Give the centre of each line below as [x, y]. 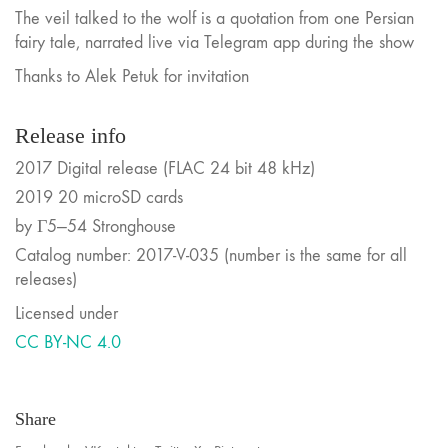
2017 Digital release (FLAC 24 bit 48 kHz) [165, 168]
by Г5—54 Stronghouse [95, 226]
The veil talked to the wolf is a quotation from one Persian [214, 18]
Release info [70, 135]
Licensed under [66, 313]
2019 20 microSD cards [99, 197]
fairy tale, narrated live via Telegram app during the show [214, 42]
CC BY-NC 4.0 [68, 342]
